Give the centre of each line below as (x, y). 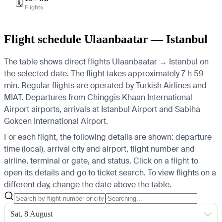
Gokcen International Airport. (56, 121)
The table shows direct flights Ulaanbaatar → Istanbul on (106, 61)
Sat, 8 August (31, 214)
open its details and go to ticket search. (75, 172)
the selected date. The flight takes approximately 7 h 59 (104, 73)
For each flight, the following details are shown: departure (108, 137)
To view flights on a (182, 172)
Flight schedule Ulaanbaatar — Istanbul (106, 39)
